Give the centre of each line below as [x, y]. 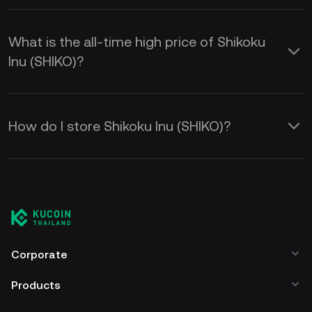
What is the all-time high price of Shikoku [137, 42]
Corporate [39, 255]
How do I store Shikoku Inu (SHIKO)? [119, 126]
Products [36, 285]
